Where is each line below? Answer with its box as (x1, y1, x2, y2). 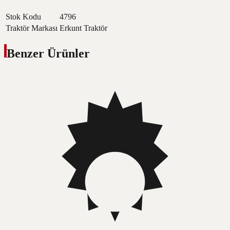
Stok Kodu (6, 12, 41, 21)
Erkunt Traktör (60, 23, 107, 32)
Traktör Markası (6, 23, 57, 32)
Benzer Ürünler (7, 47, 90, 61)
